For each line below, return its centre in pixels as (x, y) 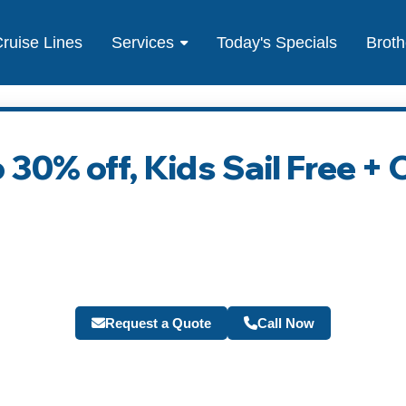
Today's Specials (277, 42)
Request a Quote (158, 324)
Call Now (286, 324)
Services (143, 42)
